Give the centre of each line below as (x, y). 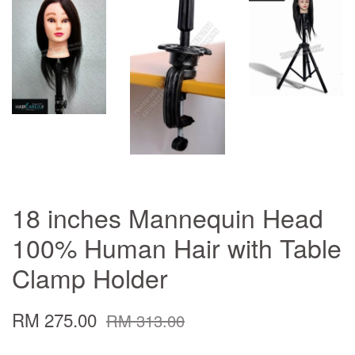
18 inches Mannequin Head (168, 218)
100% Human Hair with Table (177, 248)
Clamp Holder (90, 278)
